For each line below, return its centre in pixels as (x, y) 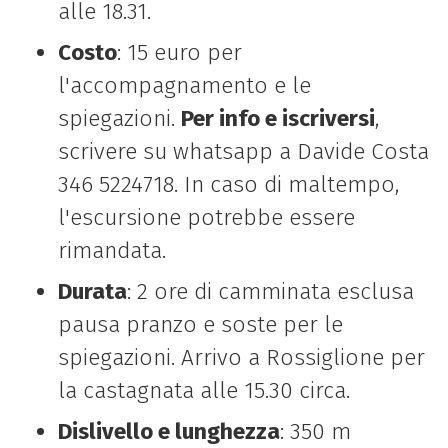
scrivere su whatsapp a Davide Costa (243, 151)
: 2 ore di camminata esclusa (270, 292)
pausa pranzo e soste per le (200, 325)
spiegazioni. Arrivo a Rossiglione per (241, 358)
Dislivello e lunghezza (168, 432)
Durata (92, 292)
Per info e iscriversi (277, 118)
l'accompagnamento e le (184, 85)
